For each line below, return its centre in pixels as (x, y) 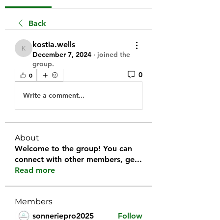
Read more (35, 170)
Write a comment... (54, 96)
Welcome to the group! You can (73, 148)
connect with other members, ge (75, 159)
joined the (114, 54)
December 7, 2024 (62, 54)
